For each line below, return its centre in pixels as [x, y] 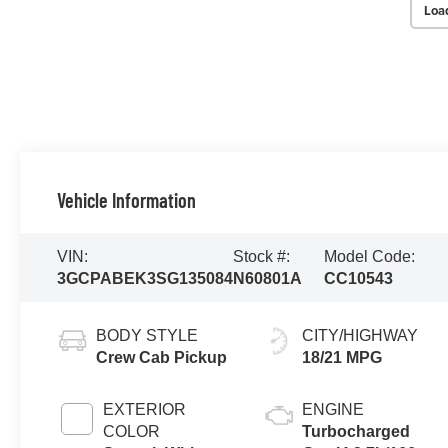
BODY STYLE [146, 335]
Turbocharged [356, 431]
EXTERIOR [144, 409]
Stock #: [261, 256]
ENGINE [333, 409]
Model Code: [370, 256]
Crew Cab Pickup [161, 357]
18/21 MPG [342, 357]
